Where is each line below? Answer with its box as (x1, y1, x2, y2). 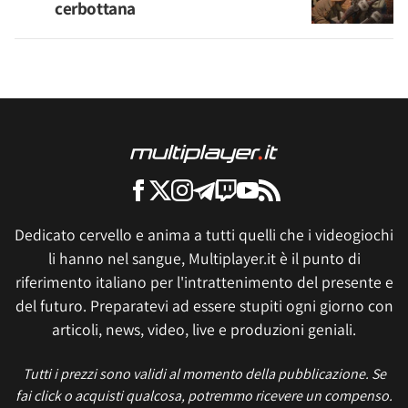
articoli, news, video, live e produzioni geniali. (52, 319, 356, 340)
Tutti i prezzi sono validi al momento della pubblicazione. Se (22, 364, 386, 383)
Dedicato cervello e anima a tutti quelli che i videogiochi (15, 224, 393, 245)
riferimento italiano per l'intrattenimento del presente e (15, 271, 393, 292)
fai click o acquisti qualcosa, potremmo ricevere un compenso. (15, 386, 393, 405)
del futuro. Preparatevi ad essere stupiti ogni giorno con (15, 295, 393, 316)
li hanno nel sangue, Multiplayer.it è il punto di (47, 248, 361, 269)
